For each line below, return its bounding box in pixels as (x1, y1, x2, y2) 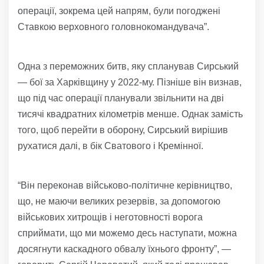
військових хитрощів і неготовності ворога (18, 212, 203, 223)
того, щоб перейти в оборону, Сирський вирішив (18, 125, 228, 136)
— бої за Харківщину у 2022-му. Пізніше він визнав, (18, 77, 242, 88)
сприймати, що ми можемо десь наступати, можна (18, 228, 237, 239)
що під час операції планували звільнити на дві (18, 93, 224, 104)
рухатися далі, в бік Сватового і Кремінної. (18, 141, 203, 151)
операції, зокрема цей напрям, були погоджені (18, 6, 220, 16)
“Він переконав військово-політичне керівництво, (18, 180, 232, 191)
